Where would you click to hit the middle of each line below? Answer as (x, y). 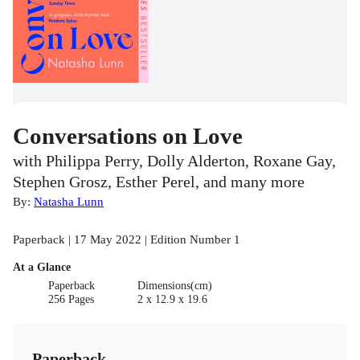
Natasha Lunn (69, 202)
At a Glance (42, 268)
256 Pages (72, 300)
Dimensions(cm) (174, 286)
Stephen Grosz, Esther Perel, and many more (159, 182)
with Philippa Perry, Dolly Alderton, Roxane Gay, (174, 162)
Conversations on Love (128, 136)
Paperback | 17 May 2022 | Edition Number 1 (127, 239)
